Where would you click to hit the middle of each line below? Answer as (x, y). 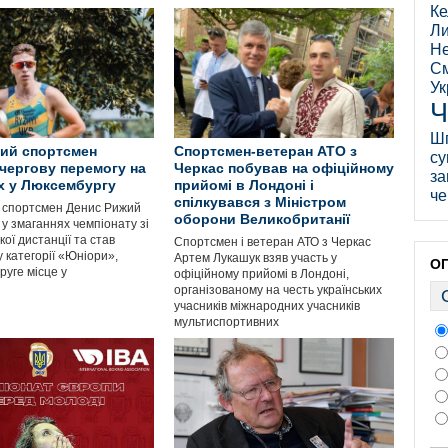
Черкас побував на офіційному (284, 168)
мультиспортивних (226, 322)
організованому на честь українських (278, 290)
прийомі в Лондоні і (244, 185)
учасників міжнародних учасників (267, 306)
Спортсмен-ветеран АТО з (265, 151)
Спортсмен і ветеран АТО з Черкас (272, 242)
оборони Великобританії (262, 219)
